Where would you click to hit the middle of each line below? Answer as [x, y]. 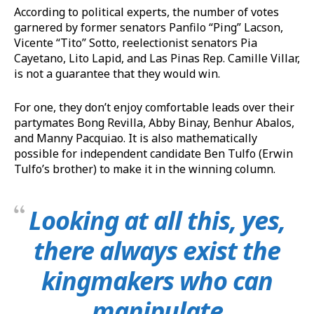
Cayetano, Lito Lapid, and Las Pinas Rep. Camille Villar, [157, 58]
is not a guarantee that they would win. [118, 73]
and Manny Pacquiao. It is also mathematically [136, 138]
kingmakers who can [157, 280]
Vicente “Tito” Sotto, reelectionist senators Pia [136, 42]
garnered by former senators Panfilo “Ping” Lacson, [149, 27]
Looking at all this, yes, [157, 220]
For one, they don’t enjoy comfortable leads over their [154, 107]
